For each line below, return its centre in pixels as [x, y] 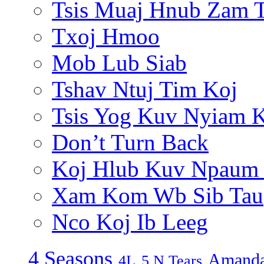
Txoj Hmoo [106, 37]
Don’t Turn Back [130, 143]
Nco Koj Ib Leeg [130, 222]
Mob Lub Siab [119, 63]
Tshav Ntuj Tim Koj [145, 90]
